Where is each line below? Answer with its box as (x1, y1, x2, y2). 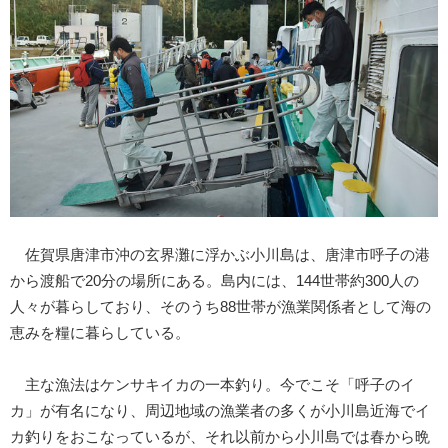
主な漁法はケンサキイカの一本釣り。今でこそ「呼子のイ (10, 377, 415, 394)
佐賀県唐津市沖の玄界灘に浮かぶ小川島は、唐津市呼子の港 (10, 247, 430, 264)
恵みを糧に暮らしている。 (10, 325, 190, 342)
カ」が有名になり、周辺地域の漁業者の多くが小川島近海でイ (10, 403, 430, 420)
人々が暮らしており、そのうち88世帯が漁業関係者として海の (10, 299, 431, 316)
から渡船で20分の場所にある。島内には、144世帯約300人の (10, 273, 419, 290)
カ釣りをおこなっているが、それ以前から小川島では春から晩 (10, 429, 430, 446)
